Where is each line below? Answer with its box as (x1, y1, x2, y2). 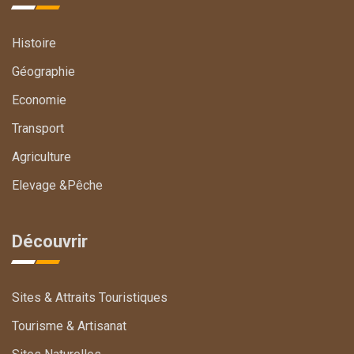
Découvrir (12, 232, 88, 251)
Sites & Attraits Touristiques (12, 290, 168, 305)
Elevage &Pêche (12, 178, 103, 193)
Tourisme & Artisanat (12, 318, 126, 333)
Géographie (12, 64, 75, 79)
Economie (12, 92, 66, 107)
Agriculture (12, 149, 71, 164)
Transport (12, 121, 64, 136)
